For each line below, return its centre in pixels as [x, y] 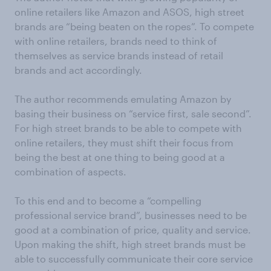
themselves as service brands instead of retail [119, 55]
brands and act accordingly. [78, 70]
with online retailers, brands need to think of [116, 41]
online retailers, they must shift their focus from [124, 142]
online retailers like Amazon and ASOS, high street [129, 12]
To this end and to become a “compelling [108, 201]
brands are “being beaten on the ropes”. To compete [134, 26]
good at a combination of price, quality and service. [133, 230]
